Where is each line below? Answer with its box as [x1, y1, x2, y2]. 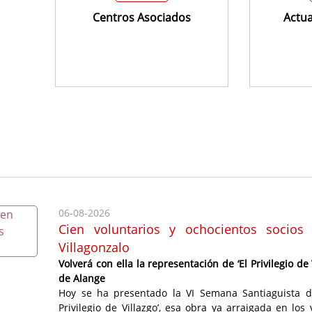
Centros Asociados [93, 9, 192, 25]
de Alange [58, 271, 106, 285]
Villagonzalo [58, 238, 130, 256]
